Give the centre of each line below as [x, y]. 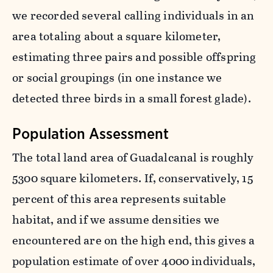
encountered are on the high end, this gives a [134, 240]
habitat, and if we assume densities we [116, 219]
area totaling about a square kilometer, [117, 36]
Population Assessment [90, 133]
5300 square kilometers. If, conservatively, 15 [133, 178]
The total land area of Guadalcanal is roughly [133, 157]
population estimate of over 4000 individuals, [134, 261]
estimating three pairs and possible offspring [134, 57]
